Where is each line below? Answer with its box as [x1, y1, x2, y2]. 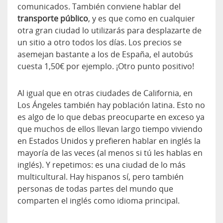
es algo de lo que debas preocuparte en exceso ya [17, 111, 205, 123]
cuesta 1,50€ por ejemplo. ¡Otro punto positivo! [17, 61, 194, 72]
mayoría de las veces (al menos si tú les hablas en [17, 147, 203, 159]
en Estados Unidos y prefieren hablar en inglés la [17, 135, 201, 147]
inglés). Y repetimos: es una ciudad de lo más [17, 159, 186, 171]
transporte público [17, 13, 88, 24]
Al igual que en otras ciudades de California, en [17, 88, 193, 99]
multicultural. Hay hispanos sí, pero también [17, 171, 184, 183]
